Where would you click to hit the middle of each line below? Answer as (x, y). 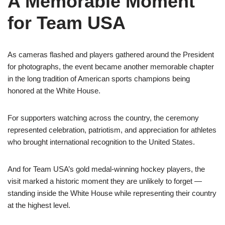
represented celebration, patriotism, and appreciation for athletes (112, 130)
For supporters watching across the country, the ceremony (103, 118)
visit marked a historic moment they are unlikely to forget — (105, 181)
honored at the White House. (54, 91)
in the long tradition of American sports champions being (99, 79)
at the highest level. (39, 205)
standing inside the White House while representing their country (112, 193)
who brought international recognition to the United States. (101, 142)
